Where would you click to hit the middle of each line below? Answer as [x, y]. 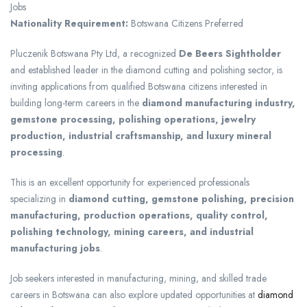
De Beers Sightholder [230, 54]
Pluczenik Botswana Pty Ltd [64, 54]
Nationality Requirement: [69, 24]
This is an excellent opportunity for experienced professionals [130, 183]
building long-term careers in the [76, 103]
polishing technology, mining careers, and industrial [132, 232]
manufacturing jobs [55, 248]
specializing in [39, 199]
